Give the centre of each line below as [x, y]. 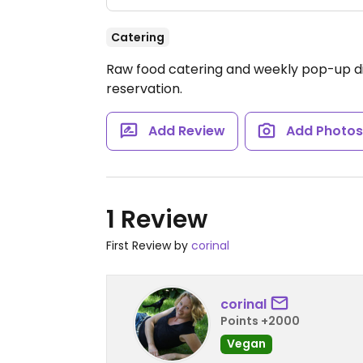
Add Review [186, 131]
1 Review [157, 220]
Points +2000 [260, 320]
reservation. [144, 89]
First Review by [149, 246]
